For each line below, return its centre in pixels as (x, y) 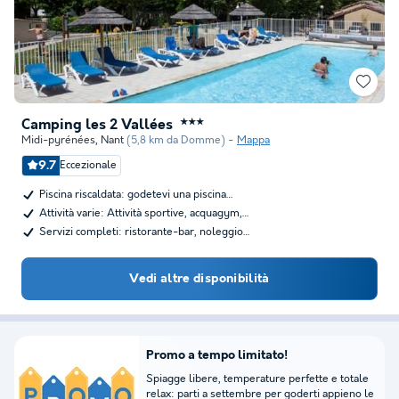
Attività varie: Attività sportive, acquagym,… (144, 213)
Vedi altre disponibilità (199, 279)
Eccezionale (88, 165)
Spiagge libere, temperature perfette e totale (257, 379)
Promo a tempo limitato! (217, 355)
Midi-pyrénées (58, 140)
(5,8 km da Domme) (176, 140)
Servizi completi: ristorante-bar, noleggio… (145, 232)
